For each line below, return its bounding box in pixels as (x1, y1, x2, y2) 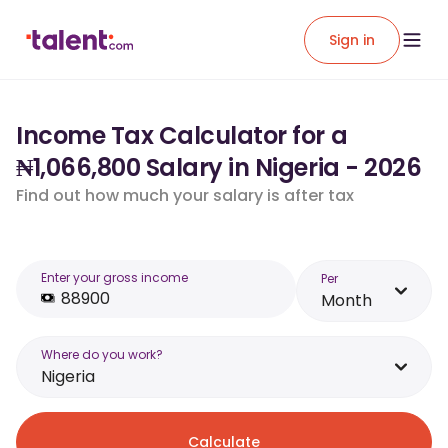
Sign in (329, 29, 375, 50)
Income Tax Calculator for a (16, 119, 348, 152)
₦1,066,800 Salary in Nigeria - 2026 (16, 151, 422, 184)
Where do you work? (41, 346, 163, 363)
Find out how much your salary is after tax (16, 184, 354, 207)
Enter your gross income (41, 269, 188, 286)
